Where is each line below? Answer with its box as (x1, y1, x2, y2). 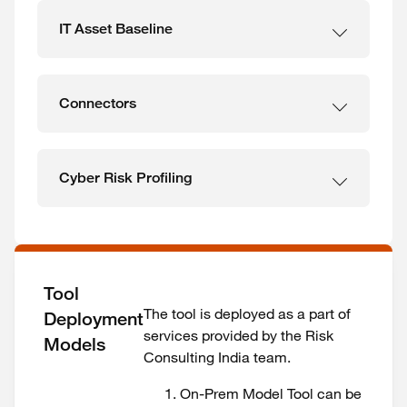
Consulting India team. (144, 348, 291, 366)
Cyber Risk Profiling (59, 169, 192, 186)
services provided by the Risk (144, 326, 333, 344)
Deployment (44, 308, 144, 330)
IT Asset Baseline (59, 20, 173, 37)
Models (44, 333, 105, 355)
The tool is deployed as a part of (144, 304, 351, 323)
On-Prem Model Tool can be (180, 384, 362, 402)
